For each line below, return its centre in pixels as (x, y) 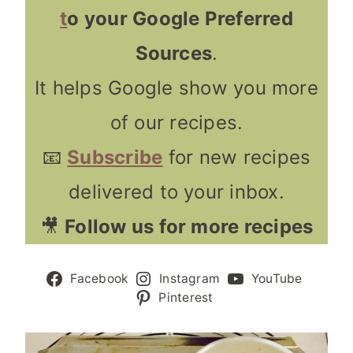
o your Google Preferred (180, 19)
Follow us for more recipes (189, 227)
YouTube (277, 279)
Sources (174, 54)
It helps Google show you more (176, 88)
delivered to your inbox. (176, 192)
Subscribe (115, 158)
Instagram (190, 279)
